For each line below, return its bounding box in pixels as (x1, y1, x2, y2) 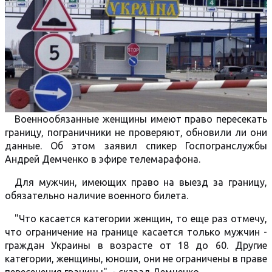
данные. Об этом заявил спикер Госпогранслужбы (5, 140, 267, 151)
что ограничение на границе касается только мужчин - (5, 226, 267, 237)
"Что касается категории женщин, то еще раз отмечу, (15, 213, 267, 224)
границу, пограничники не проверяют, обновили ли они (5, 127, 267, 138)
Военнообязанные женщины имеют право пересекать (15, 114, 267, 124)
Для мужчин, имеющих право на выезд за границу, (15, 177, 267, 188)
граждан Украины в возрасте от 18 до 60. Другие (5, 240, 267, 251)
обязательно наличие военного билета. (5, 190, 188, 201)
